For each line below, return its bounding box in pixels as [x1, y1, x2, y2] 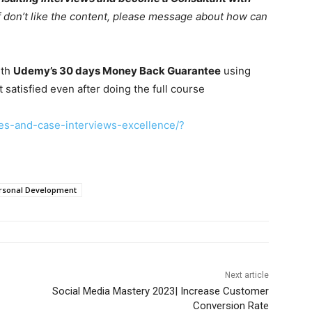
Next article [224, 270, 269, 281]
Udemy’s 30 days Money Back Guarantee [13, 64, 221, 78]
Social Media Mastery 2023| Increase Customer [52, 285, 269, 298]
